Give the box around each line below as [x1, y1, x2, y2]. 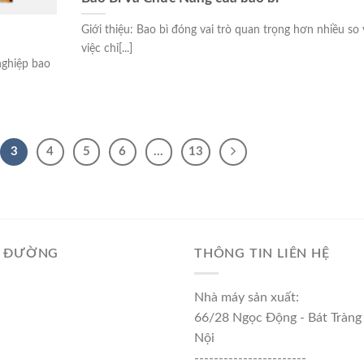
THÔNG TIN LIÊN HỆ [194, 246, 330, 260]
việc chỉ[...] [81, 41, 132, 54]
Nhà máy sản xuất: [194, 291, 299, 305]
